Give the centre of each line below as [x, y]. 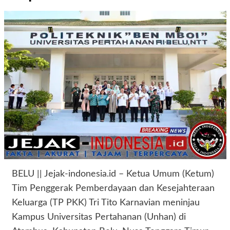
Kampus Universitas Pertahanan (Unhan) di [99, 217]
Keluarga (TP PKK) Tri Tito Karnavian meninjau [106, 203]
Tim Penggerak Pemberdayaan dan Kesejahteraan [113, 188]
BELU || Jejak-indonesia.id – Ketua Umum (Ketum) [113, 174]
